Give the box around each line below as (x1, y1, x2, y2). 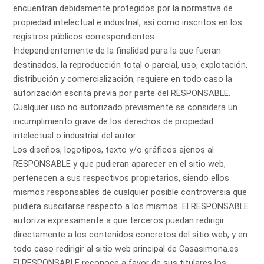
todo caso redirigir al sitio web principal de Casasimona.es (13, 243, 239, 255)
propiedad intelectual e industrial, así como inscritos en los (13, 17, 243, 28)
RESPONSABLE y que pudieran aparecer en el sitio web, (13, 159, 226, 170)
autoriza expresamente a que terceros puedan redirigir (13, 215, 225, 226)
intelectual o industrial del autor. (13, 130, 138, 141)
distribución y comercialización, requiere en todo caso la (13, 74, 233, 85)
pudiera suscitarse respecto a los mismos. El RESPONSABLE (13, 201, 249, 212)
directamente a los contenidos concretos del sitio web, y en (13, 229, 248, 240)
